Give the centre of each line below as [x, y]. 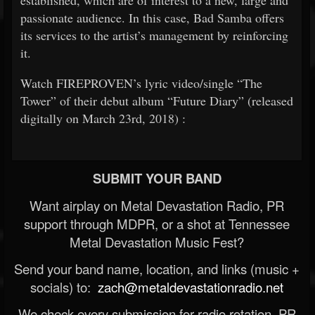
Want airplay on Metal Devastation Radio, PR [157, 205]
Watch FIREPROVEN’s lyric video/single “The [141, 83]
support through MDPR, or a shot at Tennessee [157, 224]
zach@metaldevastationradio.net [189, 287]
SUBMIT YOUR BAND [157, 178]
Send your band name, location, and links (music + [157, 269]
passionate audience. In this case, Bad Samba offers [152, 18]
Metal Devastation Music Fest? [157, 242]
